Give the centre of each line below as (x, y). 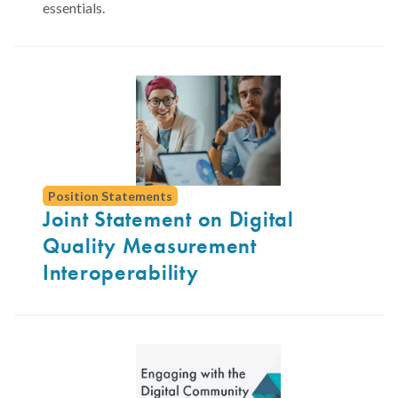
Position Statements (110, 196)
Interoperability (121, 273)
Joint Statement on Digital (168, 219)
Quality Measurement (150, 246)
